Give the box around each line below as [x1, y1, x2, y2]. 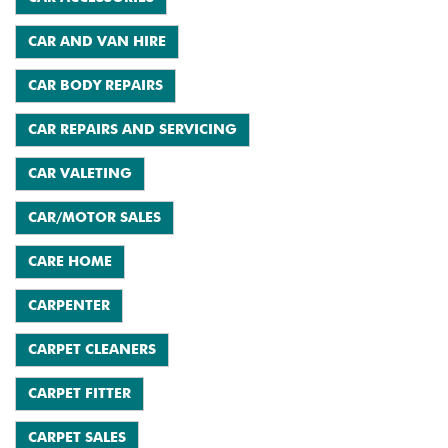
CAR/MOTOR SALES [28, 211, 161, 225]
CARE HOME [28, 255, 112, 269]
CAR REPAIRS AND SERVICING [28, 123, 237, 137]
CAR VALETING [28, 167, 132, 181]
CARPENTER [28, 299, 110, 313]
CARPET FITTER [28, 387, 131, 401]
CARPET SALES [28, 431, 126, 445]
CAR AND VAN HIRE [28, 35, 166, 49]
